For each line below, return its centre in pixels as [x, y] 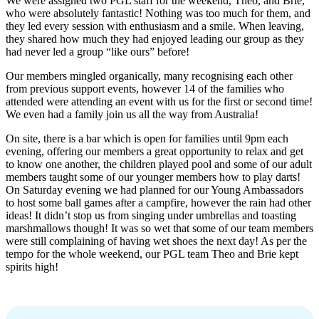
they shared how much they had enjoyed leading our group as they [155, 38]
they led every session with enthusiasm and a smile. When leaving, [155, 26]
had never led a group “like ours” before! [98, 51]
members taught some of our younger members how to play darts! [153, 177]
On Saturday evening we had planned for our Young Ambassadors [155, 189]
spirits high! [32, 266]
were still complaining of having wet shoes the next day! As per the [156, 241]
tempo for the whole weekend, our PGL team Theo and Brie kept [152, 253]
